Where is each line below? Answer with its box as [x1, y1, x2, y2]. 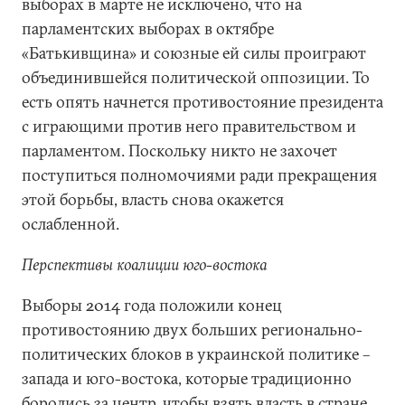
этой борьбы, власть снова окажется [22, 189, 284, 210]
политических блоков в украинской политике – [22, 344, 370, 364]
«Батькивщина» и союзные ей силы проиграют [22, 42, 366, 63]
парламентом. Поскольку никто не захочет [22, 140, 337, 161]
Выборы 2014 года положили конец [22, 295, 282, 316]
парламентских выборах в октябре [22, 18, 274, 39]
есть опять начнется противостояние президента [22, 91, 383, 112]
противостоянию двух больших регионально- [22, 319, 363, 340]
